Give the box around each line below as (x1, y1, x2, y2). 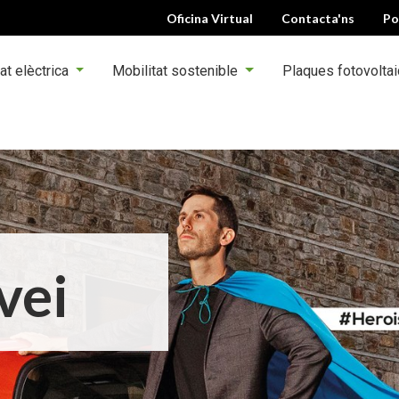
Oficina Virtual (167, 10, 254, 26)
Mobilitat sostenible (112, 62, 242, 79)
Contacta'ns (281, 10, 355, 26)
